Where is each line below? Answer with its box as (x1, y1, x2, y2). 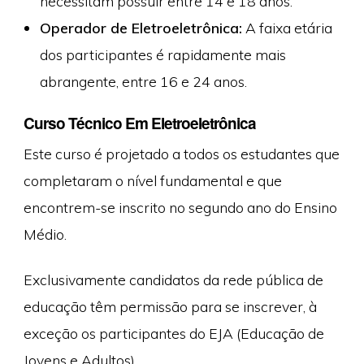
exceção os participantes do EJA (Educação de (23, 323, 324, 342)
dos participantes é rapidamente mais (39, 45, 286, 63)
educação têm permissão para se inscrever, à (23, 297, 317, 315)
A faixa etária (241, 18, 332, 37)
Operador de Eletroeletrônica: (39, 18, 242, 37)
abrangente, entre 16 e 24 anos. (39, 71, 247, 90)
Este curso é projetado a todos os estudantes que (23, 145, 340, 163)
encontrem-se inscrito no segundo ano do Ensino (23, 198, 337, 217)
